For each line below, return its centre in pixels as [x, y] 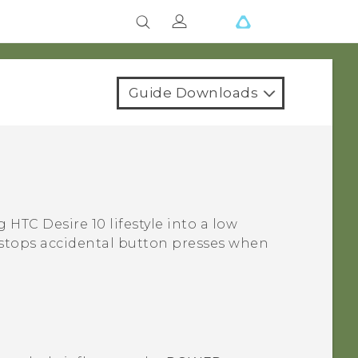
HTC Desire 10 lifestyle [87, 225]
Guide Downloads [193, 93]
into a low [201, 225]
